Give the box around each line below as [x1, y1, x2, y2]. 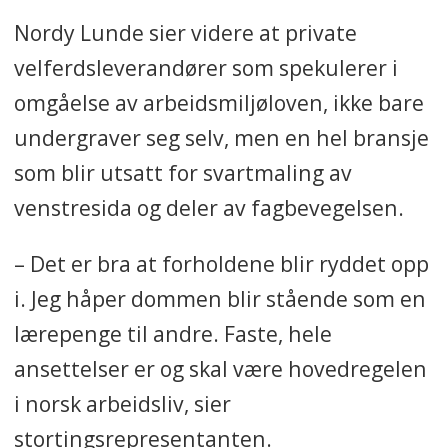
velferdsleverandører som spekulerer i [13, 52, 398, 82]
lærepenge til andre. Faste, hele [13, 318, 332, 348]
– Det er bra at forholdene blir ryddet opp [13, 248, 429, 278]
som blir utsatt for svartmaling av [13, 157, 352, 187]
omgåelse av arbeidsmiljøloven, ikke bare [13, 87, 424, 117]
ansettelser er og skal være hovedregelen [13, 353, 427, 383]
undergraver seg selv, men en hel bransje [13, 122, 429, 152]
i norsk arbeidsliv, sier [13, 388, 231, 418]
